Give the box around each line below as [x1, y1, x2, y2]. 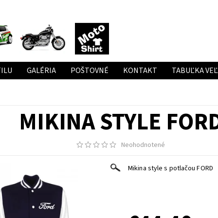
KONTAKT [123, 65, 157, 76]
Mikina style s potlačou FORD [128, 163, 213, 174]
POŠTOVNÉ [70, 65, 109, 76]
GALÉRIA [26, 65, 56, 76]
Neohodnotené [121, 140, 165, 150]
